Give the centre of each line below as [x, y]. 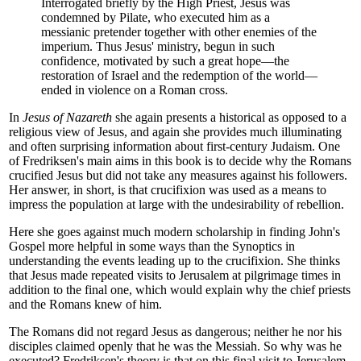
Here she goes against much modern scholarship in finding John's [174, 231]
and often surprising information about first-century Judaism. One [174, 146]
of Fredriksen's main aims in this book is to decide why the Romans [180, 160]
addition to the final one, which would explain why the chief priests [180, 289]
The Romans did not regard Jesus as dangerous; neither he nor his [175, 331]
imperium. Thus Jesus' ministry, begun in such [158, 46]
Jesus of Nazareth [67, 117]
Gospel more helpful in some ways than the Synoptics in [152, 246]
